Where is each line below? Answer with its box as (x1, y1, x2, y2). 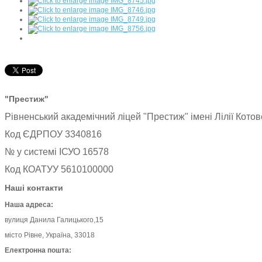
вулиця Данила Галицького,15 (5, 216, 104, 225)
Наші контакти (5, 183, 63, 193)
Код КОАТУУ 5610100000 (5, 164, 113, 175)
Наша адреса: (5, 201, 55, 209)
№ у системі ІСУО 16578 (5, 147, 111, 157)
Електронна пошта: (5, 246, 71, 255)
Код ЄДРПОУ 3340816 (5, 129, 102, 140)
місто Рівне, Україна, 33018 (5, 231, 95, 240)
